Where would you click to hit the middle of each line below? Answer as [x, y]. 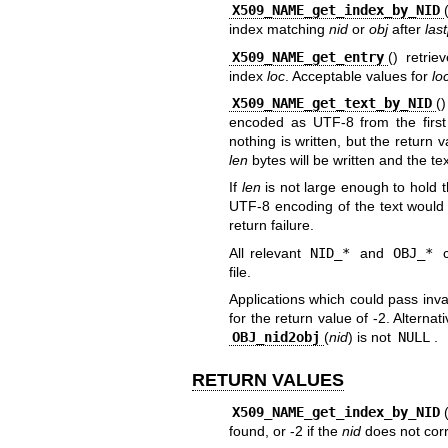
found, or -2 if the [285, 430]
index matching [278, 29]
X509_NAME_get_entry [308, 56]
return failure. [271, 225]
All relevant [267, 252]
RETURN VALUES [268, 380]
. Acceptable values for [358, 75]
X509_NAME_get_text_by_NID [332, 103]
